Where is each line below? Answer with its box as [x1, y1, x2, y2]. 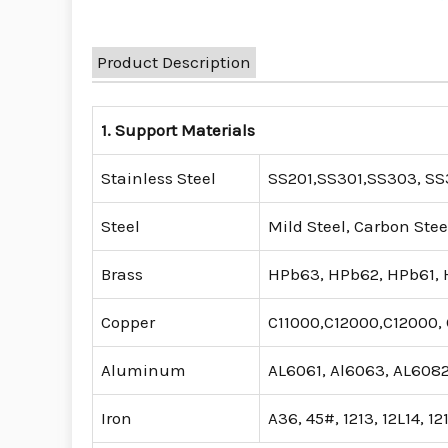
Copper [101, 312, 155, 333]
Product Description [97, 52, 251, 73]
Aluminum [101, 360, 186, 381]
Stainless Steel [101, 168, 216, 189]
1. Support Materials [101, 120, 255, 141]
